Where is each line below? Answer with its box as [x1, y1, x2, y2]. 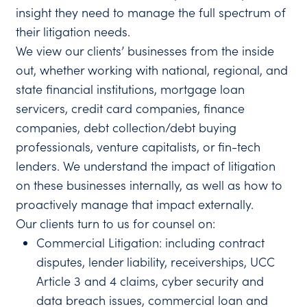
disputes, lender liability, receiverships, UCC [36, 254, 275, 270]
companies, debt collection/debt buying [16, 119, 237, 136]
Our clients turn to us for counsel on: [16, 215, 216, 232]
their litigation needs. [16, 23, 131, 40]
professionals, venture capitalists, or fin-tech [16, 138, 261, 155]
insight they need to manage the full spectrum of [16, 4, 286, 21]
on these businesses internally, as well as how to [16, 177, 283, 193]
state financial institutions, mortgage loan [16, 81, 245, 97]
